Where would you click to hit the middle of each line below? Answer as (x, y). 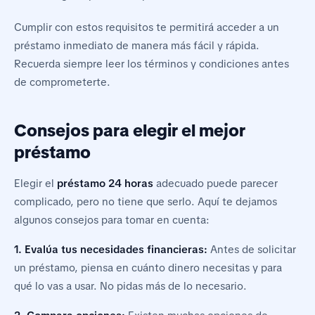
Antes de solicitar (252, 250)
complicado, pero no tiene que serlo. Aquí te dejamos (146, 202)
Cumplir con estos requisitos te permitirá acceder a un (147, 28)
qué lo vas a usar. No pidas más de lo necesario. (130, 287)
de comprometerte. (62, 83)
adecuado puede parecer (216, 184)
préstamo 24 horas (105, 184)
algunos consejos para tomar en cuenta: (112, 220)
